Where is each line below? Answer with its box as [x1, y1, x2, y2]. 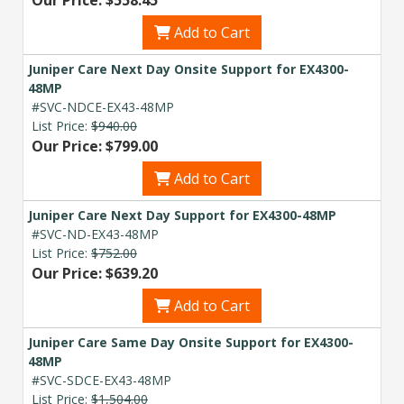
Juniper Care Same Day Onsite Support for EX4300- [28, 333, 353, 351]
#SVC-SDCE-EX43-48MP [32, 371, 171, 389]
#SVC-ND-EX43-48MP [32, 225, 159, 243]
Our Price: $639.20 [32, 262, 158, 283]
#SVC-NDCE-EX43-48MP [32, 97, 174, 115]
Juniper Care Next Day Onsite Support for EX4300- [28, 60, 349, 78]
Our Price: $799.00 [32, 135, 158, 156]
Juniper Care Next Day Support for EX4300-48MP [28, 206, 336, 224]
